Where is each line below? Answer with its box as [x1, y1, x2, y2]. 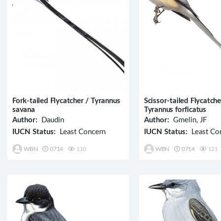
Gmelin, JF [169, 116, 207, 124]
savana [12, 106, 35, 114]
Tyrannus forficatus [144, 106, 206, 114]
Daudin [37, 116, 64, 124]
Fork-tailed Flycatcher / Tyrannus [12, 97, 120, 105]
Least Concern [56, 128, 106, 136]
